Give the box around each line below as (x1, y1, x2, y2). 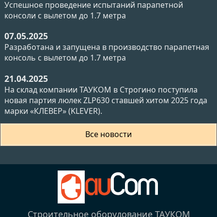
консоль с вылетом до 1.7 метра (4, 52, 126, 63)
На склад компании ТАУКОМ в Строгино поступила (4, 84, 198, 95)
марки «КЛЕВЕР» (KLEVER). (4, 105, 102, 116)
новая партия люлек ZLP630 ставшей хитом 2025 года (4, 94, 207, 106)
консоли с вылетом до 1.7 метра (4, 10, 126, 21)
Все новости (85, 129, 132, 140)
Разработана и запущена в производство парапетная (4, 42, 209, 53)
